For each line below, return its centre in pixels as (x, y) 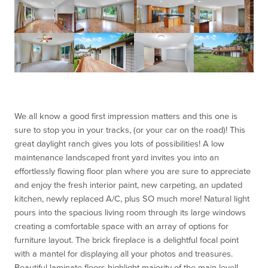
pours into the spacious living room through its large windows (130, 213)
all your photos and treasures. (176, 254)
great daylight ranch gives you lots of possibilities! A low (119, 144)
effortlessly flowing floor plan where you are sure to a (115, 172)
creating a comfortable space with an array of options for (121, 227)
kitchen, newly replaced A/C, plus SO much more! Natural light (132, 199)
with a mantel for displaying (67, 254)
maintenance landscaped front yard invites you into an (117, 158)
